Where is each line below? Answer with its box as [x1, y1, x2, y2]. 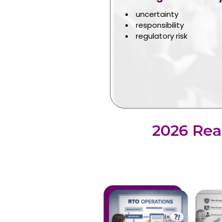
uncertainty [136, 8, 178, 19]
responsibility [136, 19, 184, 30]
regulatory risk [136, 30, 187, 41]
